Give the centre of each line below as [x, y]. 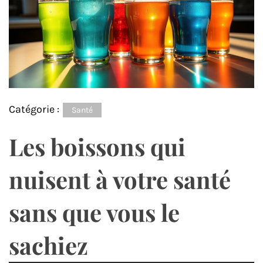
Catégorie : [35, 109]
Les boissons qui [97, 147]
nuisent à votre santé [120, 180]
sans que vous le [94, 213]
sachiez [48, 245]
